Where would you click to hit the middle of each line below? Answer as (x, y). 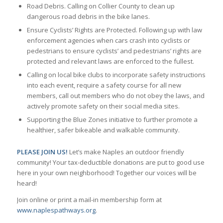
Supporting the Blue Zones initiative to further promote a (112, 120)
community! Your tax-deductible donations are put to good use (111, 163)
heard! (27, 183)
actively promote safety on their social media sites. (103, 106)
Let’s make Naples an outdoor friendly (126, 152)
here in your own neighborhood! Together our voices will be (107, 173)
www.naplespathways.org (56, 210)
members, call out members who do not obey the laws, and (115, 96)
